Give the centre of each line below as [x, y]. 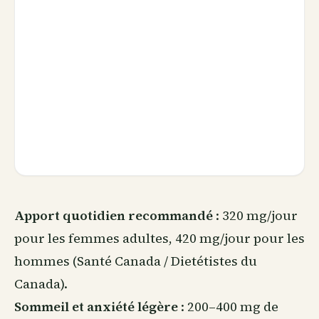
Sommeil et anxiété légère [96, 307]
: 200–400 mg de [228, 307]
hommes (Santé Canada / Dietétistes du [136, 261]
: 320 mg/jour [255, 215]
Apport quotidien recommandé [114, 215]
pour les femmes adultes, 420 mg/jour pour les [159, 238]
